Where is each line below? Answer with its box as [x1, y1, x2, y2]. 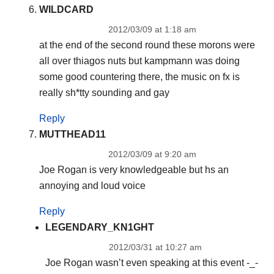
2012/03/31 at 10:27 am [108, 242, 202, 252]
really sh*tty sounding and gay [39, 87, 169, 98]
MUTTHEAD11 [39, 129, 106, 140]
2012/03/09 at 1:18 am [108, 24, 196, 35]
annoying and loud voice [39, 180, 146, 191]
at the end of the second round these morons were [39, 40, 255, 51]
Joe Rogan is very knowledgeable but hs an [39, 165, 229, 176]
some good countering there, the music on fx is [39, 72, 240, 83]
